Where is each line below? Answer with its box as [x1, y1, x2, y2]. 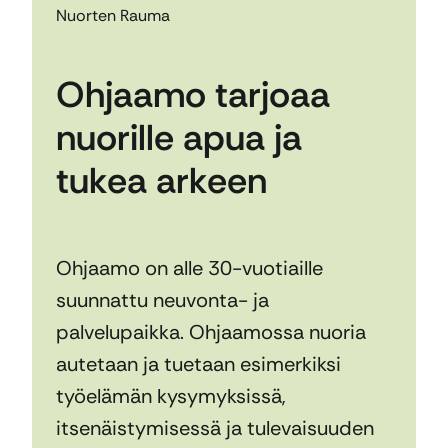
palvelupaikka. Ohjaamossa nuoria [56, 319, 366, 346]
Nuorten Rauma [56, 4, 170, 26]
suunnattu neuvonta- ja [56, 287, 269, 314]
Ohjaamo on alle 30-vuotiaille [56, 255, 323, 282]
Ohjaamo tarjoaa [56, 71, 330, 119]
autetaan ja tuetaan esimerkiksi [56, 351, 341, 378]
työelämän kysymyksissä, [56, 383, 286, 410]
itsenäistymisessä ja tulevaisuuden [56, 415, 374, 442]
